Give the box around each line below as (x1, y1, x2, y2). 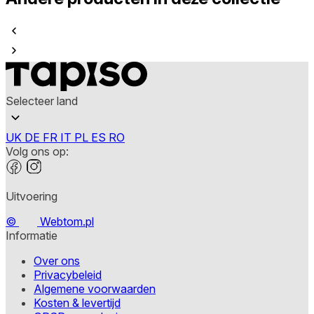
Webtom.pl (37, 214, 94, 229)
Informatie (6, 228, 57, 243)
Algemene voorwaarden (34, 282, 156, 296)
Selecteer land (6, 94, 78, 109)
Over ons (34, 254, 80, 268)
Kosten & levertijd (34, 296, 121, 310)
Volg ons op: (6, 144, 69, 159)
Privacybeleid (34, 268, 102, 282)
